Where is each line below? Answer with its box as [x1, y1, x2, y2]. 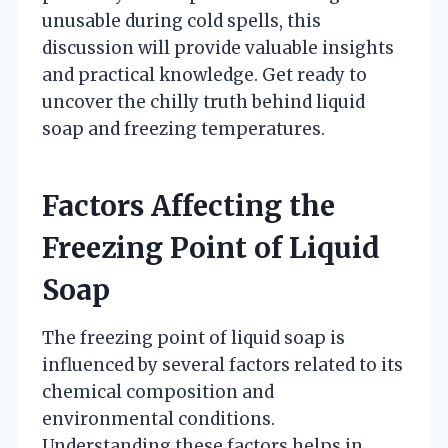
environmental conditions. [42, 407, 275, 430]
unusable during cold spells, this [42, 9, 321, 32]
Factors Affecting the [42, 187, 335, 224]
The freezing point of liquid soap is [42, 326, 345, 349]
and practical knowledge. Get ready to [42, 63, 367, 86]
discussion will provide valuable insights [42, 36, 394, 59]
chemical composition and [42, 380, 274, 403]
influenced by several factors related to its [42, 353, 403, 376]
